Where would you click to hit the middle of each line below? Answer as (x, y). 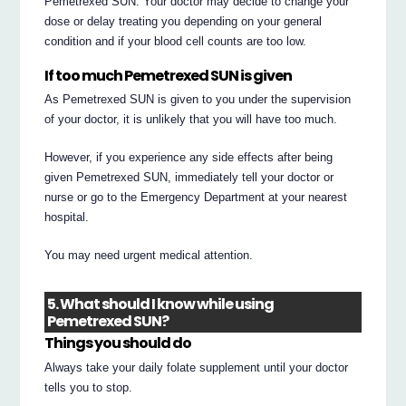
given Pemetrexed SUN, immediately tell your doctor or (189, 178)
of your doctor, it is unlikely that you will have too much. (191, 120)
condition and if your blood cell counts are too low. (176, 41)
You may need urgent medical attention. (149, 256)
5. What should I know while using (161, 304)
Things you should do (118, 343)
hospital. (67, 217)
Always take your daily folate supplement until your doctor (197, 367)
